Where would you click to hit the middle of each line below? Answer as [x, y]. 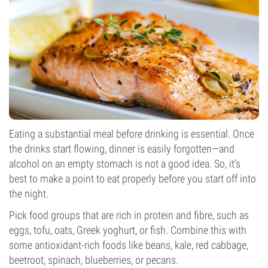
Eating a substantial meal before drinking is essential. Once [132, 134]
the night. [29, 194]
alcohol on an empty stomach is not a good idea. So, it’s [125, 164]
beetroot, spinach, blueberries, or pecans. [94, 260]
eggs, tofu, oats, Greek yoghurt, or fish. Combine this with [128, 230]
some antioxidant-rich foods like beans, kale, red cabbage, [129, 245]
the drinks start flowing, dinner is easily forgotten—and [122, 149]
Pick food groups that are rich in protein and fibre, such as [129, 215]
